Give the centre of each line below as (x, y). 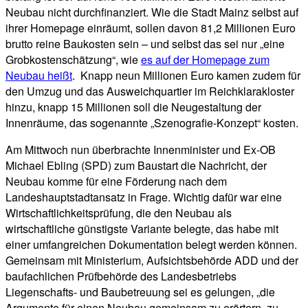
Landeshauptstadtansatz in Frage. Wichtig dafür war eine (144, 197)
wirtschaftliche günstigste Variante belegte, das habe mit (142, 229)
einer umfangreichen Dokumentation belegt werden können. (151, 244)
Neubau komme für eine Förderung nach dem (116, 181)
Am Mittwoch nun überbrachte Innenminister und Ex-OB (141, 150)
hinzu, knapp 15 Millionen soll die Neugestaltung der (133, 107)
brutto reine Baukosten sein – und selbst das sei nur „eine (145, 44)
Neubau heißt (39, 75)
